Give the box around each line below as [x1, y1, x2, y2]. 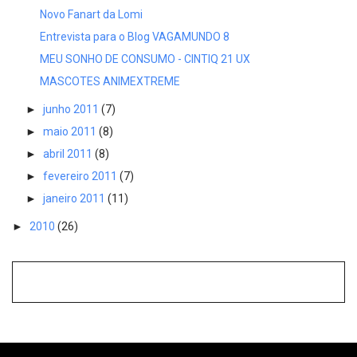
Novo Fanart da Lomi [39, 7, 143, 21]
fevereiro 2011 [42, 169, 120, 182]
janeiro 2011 [42, 191, 108, 205]
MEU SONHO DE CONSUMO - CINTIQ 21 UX [39, 52, 250, 65]
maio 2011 [42, 124, 99, 138]
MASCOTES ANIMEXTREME [39, 74, 180, 88]
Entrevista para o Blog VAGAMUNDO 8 [39, 29, 229, 43]
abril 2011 [42, 147, 95, 160]
